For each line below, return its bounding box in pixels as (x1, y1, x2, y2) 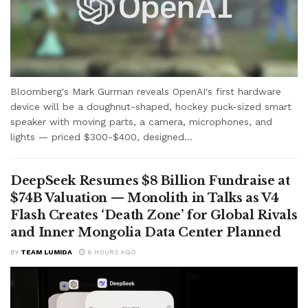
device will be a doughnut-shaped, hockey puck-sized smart (10, 100, 291, 112)
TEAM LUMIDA (21, 247, 72, 256)
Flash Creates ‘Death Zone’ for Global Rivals (10, 207, 298, 223)
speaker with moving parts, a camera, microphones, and (10, 115, 272, 127)
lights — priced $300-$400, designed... (10, 131, 192, 142)
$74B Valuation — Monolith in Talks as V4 (10, 190, 279, 206)
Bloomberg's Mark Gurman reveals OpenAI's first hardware (10, 85, 281, 97)
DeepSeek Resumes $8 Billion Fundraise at (10, 173, 290, 188)
